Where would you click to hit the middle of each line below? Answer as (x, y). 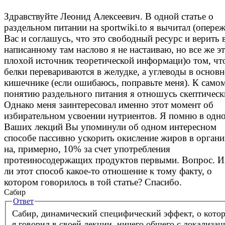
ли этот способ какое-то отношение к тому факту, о (108, 171)
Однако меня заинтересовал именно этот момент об (109, 104)
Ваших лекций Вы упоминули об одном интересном (110, 127)
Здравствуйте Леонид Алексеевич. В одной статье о (109, 16)
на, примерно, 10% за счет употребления (87, 149)
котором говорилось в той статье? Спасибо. (93, 182)
